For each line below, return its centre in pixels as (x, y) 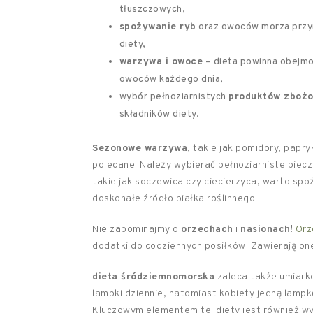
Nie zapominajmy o (137, 230)
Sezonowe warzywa (140, 148)
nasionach (265, 230)
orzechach (207, 230)
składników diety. (159, 114)
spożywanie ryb (158, 27)
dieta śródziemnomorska (153, 277)
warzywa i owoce (161, 62)
